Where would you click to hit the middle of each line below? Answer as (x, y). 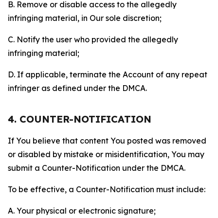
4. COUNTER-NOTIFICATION (80, 119)
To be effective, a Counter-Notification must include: (107, 189)
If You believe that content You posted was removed (107, 141)
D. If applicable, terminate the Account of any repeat (108, 74)
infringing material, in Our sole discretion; (85, 18)
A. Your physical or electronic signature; (82, 211)
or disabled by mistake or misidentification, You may (106, 154)
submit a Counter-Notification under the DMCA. (97, 168)
